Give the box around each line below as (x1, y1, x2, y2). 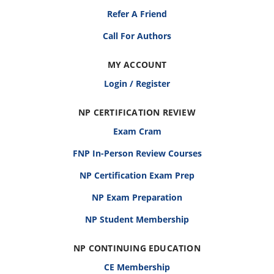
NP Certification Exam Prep (80, 169, 194, 182)
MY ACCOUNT (107, 59, 167, 71)
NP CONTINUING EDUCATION (73, 242, 201, 254)
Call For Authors (103, 30, 171, 42)
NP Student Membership (85, 213, 189, 226)
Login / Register (104, 78, 170, 90)
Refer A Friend (107, 8, 167, 20)
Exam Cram (113, 125, 161, 138)
